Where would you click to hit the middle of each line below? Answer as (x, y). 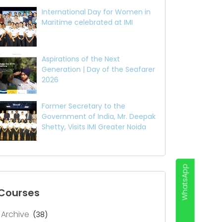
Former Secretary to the (83, 106)
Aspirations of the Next (81, 59)
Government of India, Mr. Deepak (99, 116)
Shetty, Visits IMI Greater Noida (94, 127)
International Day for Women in (96, 12)
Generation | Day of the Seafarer (98, 69)
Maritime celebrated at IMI (87, 22)
